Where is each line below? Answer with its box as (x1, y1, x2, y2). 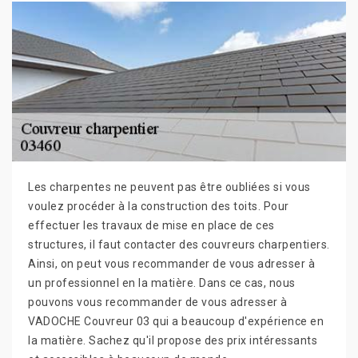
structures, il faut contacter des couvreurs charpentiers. (28, 238, 330, 252)
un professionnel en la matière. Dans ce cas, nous (28, 276, 296, 290)
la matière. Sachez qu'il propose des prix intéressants (28, 334, 317, 348)
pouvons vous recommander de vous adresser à (28, 296, 288, 309)
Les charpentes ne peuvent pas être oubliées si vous (28, 181, 311, 194)
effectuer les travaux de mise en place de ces (28, 219, 275, 233)
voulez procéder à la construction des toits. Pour (28, 200, 289, 213)
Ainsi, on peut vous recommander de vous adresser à (28, 257, 315, 271)
